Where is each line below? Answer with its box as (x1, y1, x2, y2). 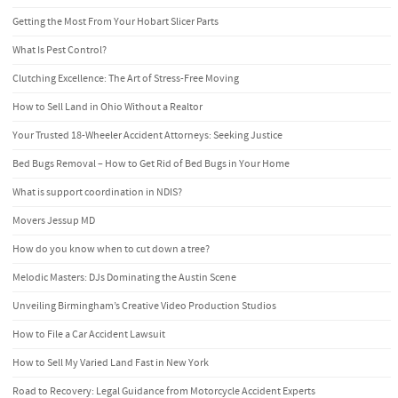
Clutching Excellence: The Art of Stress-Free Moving (12, 71, 239, 85)
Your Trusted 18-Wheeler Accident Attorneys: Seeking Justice (12, 128, 283, 142)
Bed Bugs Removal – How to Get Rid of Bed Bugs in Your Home (12, 156, 290, 171)
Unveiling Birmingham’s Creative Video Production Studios (12, 298, 276, 313)
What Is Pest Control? (12, 43, 107, 57)
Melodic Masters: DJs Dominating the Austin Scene (12, 270, 236, 284)
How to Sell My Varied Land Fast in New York (12, 355, 209, 370)
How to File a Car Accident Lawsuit (12, 327, 165, 341)
